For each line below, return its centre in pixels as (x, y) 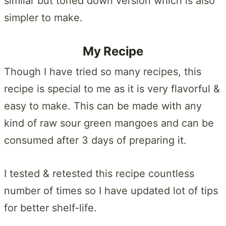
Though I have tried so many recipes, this (103, 71)
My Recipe (113, 51)
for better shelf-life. (50, 208)
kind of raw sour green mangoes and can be (109, 123)
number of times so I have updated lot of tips (111, 190)
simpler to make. (43, 17)
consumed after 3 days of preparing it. (95, 140)
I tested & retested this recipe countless (99, 173)
